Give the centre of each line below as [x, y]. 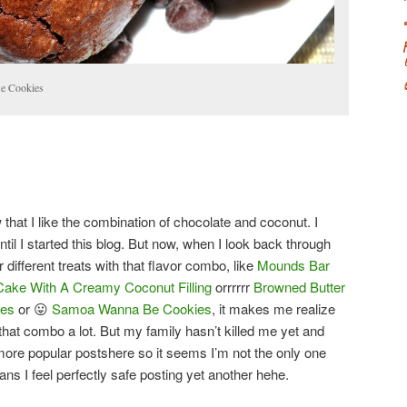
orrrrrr [233, 286]
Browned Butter [299, 286]
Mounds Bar [293, 264]
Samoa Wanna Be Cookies [132, 308]
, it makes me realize [273, 308]
